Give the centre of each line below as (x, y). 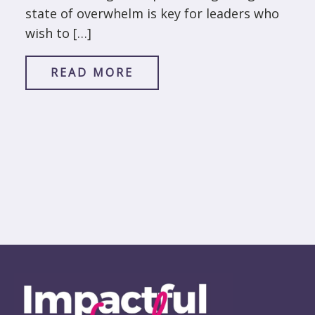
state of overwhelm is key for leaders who (152, 14)
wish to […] (58, 33)
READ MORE (92, 73)
